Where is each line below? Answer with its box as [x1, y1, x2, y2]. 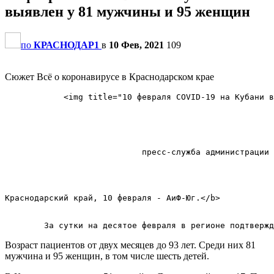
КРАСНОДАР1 [34, 39, 99, 50]
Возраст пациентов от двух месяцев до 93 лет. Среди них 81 [5, 239, 256, 250]
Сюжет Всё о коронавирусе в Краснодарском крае [5, 71, 214, 82]
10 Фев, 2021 [109, 39, 164, 50]
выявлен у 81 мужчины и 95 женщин [5, 3, 250, 20]
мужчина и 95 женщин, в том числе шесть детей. [5, 250, 209, 261]
